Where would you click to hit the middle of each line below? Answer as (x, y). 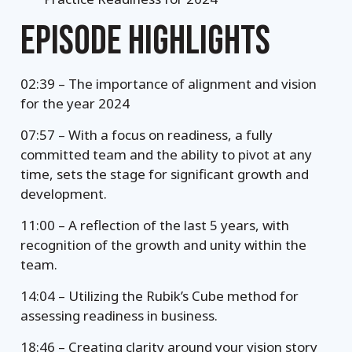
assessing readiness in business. (119, 315)
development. (64, 194)
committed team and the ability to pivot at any (167, 154)
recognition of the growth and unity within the (164, 245)
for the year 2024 (75, 103)
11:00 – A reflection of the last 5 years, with (155, 225)
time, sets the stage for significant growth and (165, 174)
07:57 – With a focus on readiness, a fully (147, 135)
